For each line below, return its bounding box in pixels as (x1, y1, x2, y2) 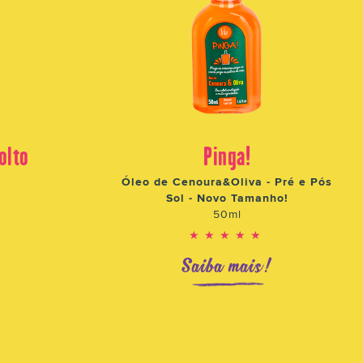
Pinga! (203, 139, 250, 169)
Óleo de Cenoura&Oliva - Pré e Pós (122, 174, 332, 186)
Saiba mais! (181, 254, 273, 276)
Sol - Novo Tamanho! (165, 190, 288, 203)
